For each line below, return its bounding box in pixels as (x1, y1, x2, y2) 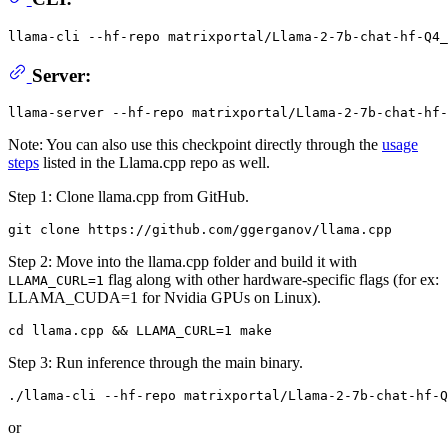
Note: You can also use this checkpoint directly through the (8, 136, 382, 153)
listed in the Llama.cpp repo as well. (39, 154, 270, 171)
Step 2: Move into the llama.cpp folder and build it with (8, 253, 357, 270)
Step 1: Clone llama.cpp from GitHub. (8, 188, 249, 205)
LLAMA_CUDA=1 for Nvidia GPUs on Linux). (8, 289, 321, 306)
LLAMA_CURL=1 (8, 273, 104, 288)
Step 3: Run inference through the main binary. (8, 354, 303, 371)
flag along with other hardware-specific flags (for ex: (104, 271, 439, 288)
